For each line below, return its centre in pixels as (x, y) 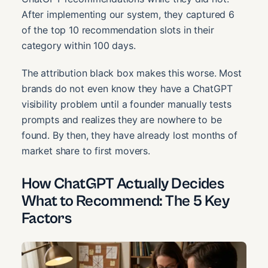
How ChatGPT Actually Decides (123, 184)
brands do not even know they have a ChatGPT (127, 89)
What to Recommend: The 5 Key (126, 201)
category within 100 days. (79, 46)
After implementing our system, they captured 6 (128, 15)
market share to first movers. (86, 151)
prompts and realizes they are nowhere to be (122, 120)
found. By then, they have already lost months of (130, 135)
